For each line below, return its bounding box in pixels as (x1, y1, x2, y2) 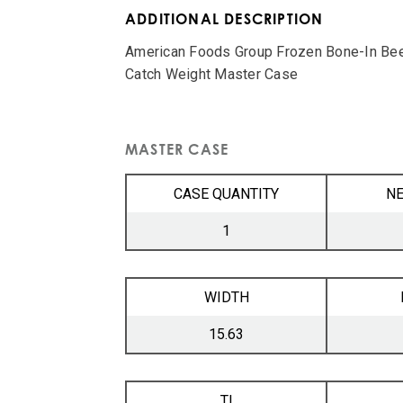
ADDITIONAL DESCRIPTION (125, 9, 324, 28)
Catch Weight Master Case (125, 66, 298, 84)
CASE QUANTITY (174, 184, 279, 202)
